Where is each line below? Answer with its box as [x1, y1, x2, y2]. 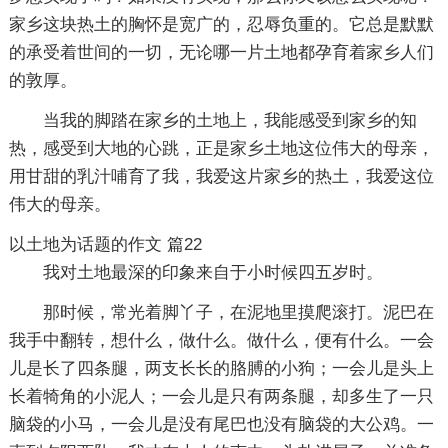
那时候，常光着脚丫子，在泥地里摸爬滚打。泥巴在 [42, 302, 434, 322]
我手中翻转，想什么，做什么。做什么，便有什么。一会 [8, 330, 434, 350]
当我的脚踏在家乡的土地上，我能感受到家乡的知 [42, 110, 417, 130]
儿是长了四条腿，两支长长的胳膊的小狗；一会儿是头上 [8, 358, 434, 378]
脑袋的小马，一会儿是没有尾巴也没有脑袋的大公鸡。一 [8, 414, 434, 434]
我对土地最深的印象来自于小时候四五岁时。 [42, 262, 383, 282]
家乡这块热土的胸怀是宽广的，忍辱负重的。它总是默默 [8, 14, 434, 34]
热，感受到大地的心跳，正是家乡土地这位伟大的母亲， [8, 138, 434, 158]
